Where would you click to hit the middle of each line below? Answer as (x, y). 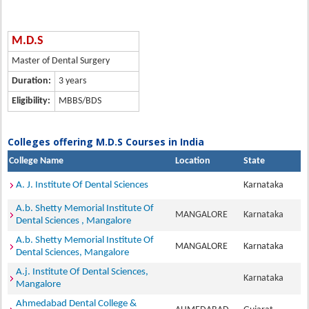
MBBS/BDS (80, 101)
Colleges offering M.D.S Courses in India (106, 142)
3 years (73, 81)
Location (193, 161)
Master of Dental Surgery (61, 61)
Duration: (32, 81)
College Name (37, 161)
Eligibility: (31, 101)
